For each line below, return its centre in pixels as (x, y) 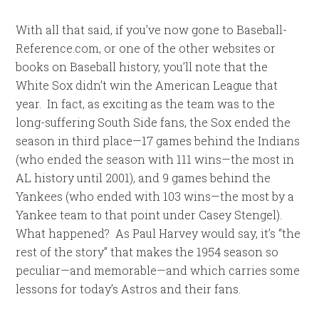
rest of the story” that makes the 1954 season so (147, 252)
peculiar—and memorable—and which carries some (158, 270)
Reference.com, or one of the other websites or (146, 48)
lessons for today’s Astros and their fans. (129, 289)
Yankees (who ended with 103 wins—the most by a (155, 196)
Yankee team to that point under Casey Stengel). (151, 215)
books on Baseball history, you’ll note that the (142, 67)
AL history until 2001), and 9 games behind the (143, 178)
